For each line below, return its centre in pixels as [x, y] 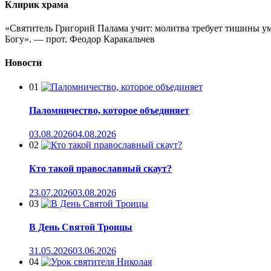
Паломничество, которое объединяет [109, 110]
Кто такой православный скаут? [100, 169]
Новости [23, 63]
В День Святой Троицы [81, 227]
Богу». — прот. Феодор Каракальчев [80, 39]
